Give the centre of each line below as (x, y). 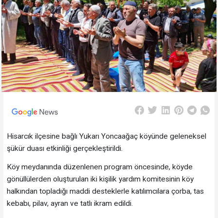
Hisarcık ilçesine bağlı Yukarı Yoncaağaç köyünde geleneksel (106, 136)
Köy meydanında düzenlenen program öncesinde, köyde (100, 167)
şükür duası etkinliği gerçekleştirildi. (64, 148)
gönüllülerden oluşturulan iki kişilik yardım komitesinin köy (100, 179)
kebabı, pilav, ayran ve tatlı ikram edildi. (70, 204)
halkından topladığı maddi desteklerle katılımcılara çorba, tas (105, 191)
